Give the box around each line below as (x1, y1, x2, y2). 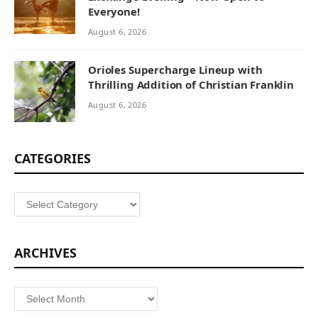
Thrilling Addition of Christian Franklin (88, 77, 295, 92)
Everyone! (88, 4, 140, 19)
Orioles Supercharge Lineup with (88, 62, 263, 77)
